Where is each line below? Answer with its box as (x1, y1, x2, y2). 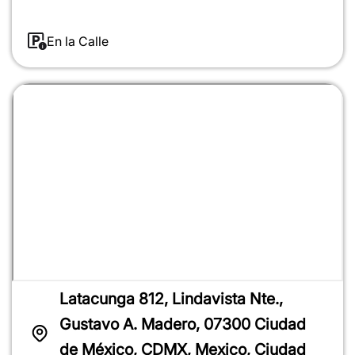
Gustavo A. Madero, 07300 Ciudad (59, 314, 306, 334)
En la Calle (47, 32, 109, 49)
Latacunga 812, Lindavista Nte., (59, 288, 283, 308)
